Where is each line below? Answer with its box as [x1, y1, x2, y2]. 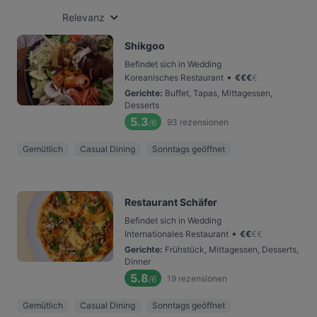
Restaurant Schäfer [125, 196, 217, 208]
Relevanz [62, 11, 105, 23]
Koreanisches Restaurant [125, 72, 224, 83]
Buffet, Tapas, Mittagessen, [165, 88, 272, 98]
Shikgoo [125, 40, 165, 52]
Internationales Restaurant [125, 229, 229, 239]
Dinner [125, 256, 151, 267]
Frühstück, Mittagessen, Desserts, [165, 244, 299, 255]
